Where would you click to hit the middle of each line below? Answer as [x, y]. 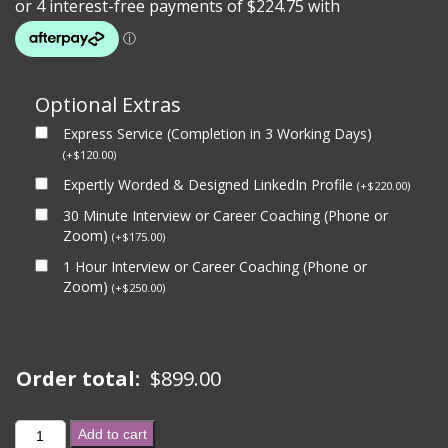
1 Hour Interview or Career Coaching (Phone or [215, 266]
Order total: [78, 378]
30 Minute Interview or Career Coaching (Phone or [225, 215]
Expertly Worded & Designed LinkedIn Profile [210, 184]
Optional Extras [108, 104]
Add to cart [112, 434]
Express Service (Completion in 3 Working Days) [217, 133]
